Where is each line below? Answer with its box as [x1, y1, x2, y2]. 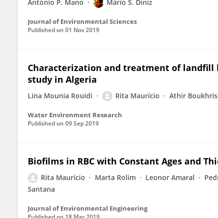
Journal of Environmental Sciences [28, 17, 137, 26]
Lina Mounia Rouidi [28, 91, 92, 100]
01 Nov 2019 [65, 26, 99, 34]
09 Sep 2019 [65, 119, 99, 127]
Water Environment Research [28, 110, 122, 119]
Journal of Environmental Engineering [28, 204, 147, 213]
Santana [28, 184, 55, 194]
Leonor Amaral [145, 173, 195, 182]
